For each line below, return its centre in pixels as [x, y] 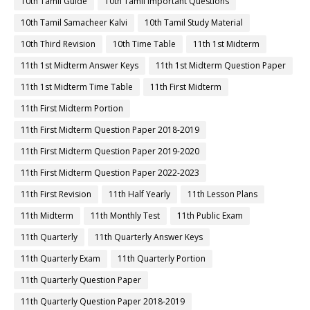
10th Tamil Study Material [194, 23]
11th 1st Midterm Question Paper [221, 66]
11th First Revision [56, 194]
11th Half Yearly [139, 194]
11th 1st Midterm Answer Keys [80, 66]
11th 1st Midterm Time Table [77, 87]
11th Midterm [47, 216]
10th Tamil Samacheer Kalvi [74, 23]
